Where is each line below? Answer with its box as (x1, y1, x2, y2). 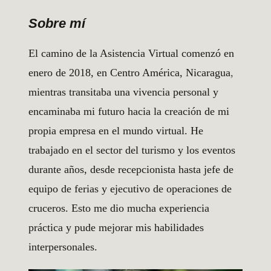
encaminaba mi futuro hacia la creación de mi (28, 105, 229, 117)
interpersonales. (28, 240, 97, 253)
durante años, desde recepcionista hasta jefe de (28, 163, 233, 175)
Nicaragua (186, 66, 230, 79)
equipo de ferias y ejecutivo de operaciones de (28, 182, 232, 195)
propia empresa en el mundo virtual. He (28, 124, 203, 137)
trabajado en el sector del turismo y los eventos (28, 143, 235, 156)
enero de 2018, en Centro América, (28, 66, 186, 79)
